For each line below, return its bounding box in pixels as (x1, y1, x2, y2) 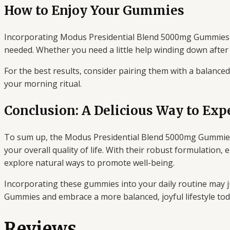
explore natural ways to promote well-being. (4, 157, 175, 169)
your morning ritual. (4, 78, 82, 90)
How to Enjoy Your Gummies (4, 3, 184, 19)
